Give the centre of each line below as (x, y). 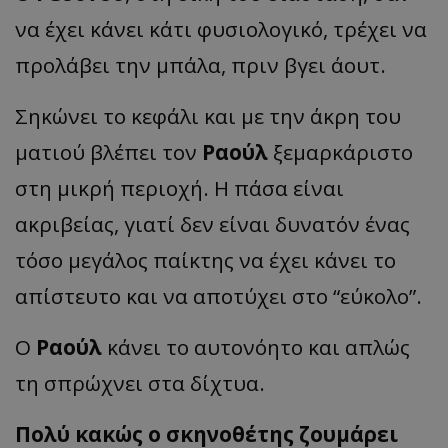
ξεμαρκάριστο (340, 152)
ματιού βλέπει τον (108, 152)
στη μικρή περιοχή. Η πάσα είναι (179, 188)
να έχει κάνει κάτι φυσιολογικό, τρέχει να (221, 29)
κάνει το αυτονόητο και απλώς (256, 347)
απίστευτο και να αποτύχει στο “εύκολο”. (218, 296)
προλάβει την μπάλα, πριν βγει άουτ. (200, 65)
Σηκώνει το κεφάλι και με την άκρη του (208, 116)
